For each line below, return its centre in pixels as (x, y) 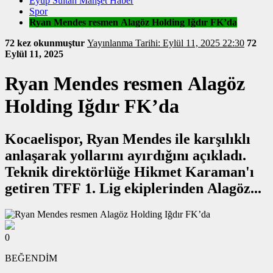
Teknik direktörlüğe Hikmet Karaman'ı (129, 172)
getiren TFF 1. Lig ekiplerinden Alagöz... (133, 188)
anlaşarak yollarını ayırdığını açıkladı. (126, 155)
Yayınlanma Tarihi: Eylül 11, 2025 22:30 (190, 43)
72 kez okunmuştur (46, 43)
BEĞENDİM (31, 258)
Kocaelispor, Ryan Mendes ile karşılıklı (128, 139)
